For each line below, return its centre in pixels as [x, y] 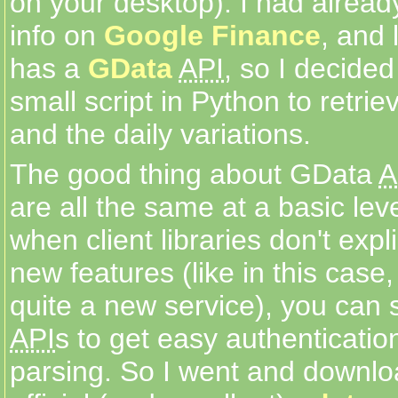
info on [57, 36]
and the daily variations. [160, 134]
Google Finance [212, 36]
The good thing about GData [194, 174]
